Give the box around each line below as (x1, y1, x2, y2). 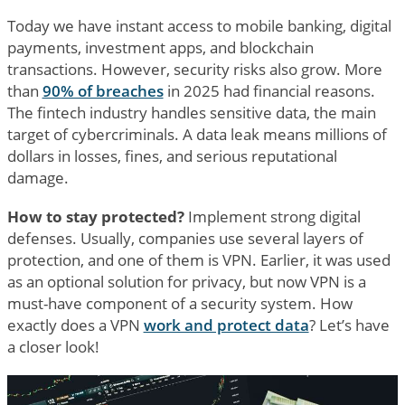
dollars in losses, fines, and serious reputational (6, 145, 337, 166)
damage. (6, 166, 69, 188)
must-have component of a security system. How (6, 292, 353, 314)
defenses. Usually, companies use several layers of (6, 227, 363, 249)
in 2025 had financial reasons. (163, 80, 375, 101)
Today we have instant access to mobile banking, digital (6, 14, 391, 36)
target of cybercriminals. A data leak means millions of (6, 123, 387, 145)
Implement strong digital (184, 205, 361, 227)
